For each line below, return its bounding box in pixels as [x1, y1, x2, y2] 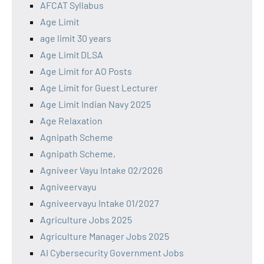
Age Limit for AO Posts [40, 65, 132, 77]
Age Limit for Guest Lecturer [40, 81, 158, 93]
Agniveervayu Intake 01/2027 [40, 197, 159, 209]
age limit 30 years [40, 32, 111, 44]
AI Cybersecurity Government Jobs [40, 246, 184, 258]
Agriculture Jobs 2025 [40, 213, 132, 225]
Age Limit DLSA [40, 48, 103, 60]
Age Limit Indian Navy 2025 [40, 98, 151, 110]
